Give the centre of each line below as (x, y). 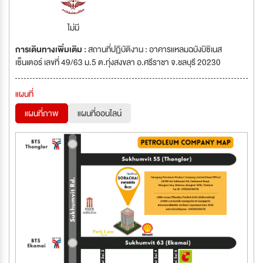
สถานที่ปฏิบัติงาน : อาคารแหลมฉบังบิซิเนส (155, 49)
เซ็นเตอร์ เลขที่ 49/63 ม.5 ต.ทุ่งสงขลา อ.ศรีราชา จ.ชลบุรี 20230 (118, 62)
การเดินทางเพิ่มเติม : (52, 49)
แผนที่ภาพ (42, 113)
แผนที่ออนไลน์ (100, 113)
